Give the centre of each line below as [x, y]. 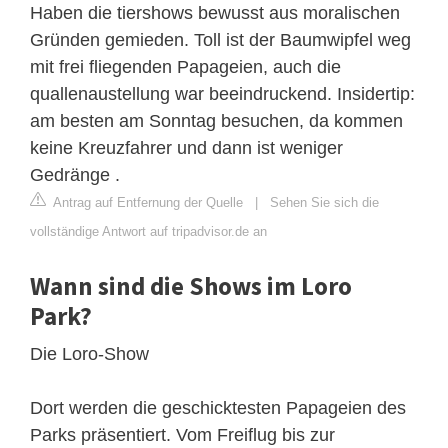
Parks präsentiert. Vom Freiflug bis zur [182, 434]
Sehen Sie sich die [324, 202]
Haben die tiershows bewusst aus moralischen [215, 12]
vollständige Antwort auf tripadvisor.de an [148, 231]
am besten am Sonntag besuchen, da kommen [216, 120]
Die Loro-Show [89, 353]
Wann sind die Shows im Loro [191, 285]
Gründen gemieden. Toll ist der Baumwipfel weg [220, 39]
